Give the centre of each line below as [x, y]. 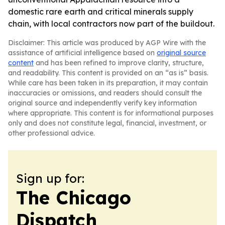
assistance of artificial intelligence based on [82, 53]
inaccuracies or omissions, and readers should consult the [105, 93]
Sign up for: [50, 178]
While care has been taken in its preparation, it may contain [108, 83]
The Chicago [74, 198]
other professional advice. [51, 133]
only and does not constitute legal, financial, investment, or [107, 123]
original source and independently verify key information [102, 103]
